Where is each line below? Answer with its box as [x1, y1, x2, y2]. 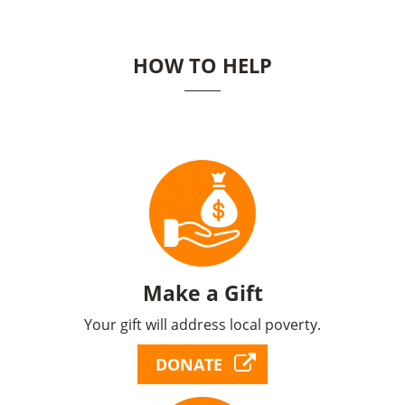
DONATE [155, 353, 222, 376]
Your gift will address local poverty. [84, 315, 321, 335]
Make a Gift [142, 278, 263, 308]
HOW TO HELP [133, 52, 272, 80]
